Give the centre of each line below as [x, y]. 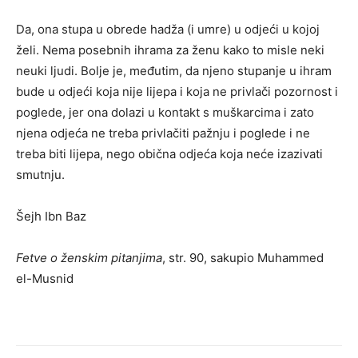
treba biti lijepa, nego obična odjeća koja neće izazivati [169, 153]
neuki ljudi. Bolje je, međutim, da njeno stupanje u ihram [174, 70]
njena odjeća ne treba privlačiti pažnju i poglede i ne [163, 133]
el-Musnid [45, 278]
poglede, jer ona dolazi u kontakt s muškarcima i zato [165, 112]
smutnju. [40, 174]
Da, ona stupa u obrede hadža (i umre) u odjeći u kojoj [168, 29]
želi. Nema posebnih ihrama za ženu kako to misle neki [170, 50]
